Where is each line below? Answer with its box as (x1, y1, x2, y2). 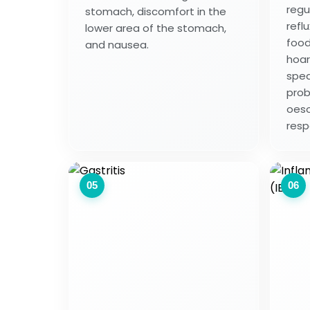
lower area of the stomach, (85, 20, 226, 35)
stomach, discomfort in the (85, 3, 226, 19)
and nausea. (85, 37, 149, 52)
